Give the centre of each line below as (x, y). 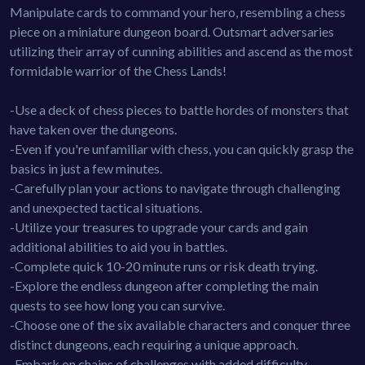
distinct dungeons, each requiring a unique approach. (154, 344)
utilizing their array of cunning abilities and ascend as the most (181, 51)
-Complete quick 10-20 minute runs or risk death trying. (164, 266)
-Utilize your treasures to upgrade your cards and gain (159, 226)
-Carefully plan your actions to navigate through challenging (175, 187)
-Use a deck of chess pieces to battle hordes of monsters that (179, 109)
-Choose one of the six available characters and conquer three (180, 324)
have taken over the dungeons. (93, 129)
